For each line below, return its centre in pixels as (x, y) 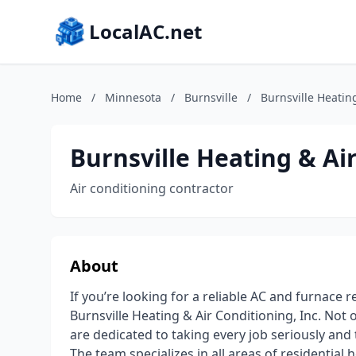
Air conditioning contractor (152, 188)
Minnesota (133, 97)
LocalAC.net (145, 31)
